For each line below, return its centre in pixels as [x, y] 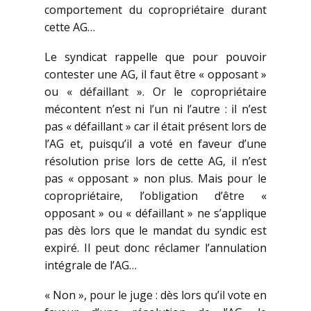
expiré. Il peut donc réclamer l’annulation [155, 248]
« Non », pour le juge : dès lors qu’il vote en [155, 295]
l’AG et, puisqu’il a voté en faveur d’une [155, 144]
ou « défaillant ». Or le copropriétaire [155, 92]
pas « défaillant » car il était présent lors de [155, 127]
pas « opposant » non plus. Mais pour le [155, 179]
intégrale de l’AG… [91, 266]
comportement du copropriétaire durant [155, 10]
